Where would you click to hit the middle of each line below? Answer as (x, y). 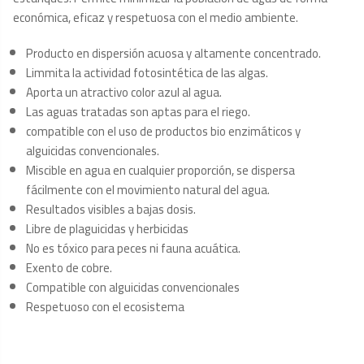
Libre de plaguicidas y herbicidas (107, 229)
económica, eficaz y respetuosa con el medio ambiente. (156, 17)
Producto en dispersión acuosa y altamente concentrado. (173, 53)
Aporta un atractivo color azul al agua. (124, 92)
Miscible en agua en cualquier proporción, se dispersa (160, 170)
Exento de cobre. (69, 268)
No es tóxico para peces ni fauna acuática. (133, 248)
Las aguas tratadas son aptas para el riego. (138, 112)
